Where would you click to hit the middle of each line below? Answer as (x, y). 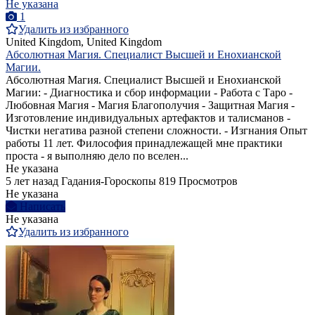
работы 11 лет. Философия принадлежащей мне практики (144, 143)
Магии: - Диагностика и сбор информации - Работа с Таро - (149, 93)
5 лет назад (32, 181)
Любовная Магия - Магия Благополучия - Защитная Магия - (150, 105)
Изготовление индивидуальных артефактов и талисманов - (148, 118)
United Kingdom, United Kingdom (84, 42)
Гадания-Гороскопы (109, 181)
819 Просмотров (198, 181)
